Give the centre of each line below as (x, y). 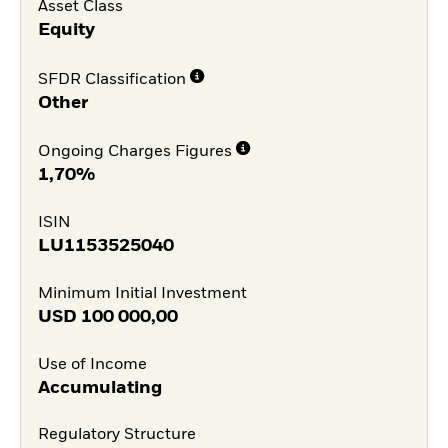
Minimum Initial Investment (142, 293)
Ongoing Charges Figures (134, 152)
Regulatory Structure (116, 435)
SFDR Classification (111, 79)
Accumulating (99, 387)
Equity (66, 29)
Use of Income (92, 364)
